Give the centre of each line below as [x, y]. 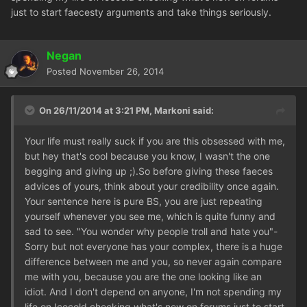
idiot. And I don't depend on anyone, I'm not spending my [153, 292]
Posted [63, 72]
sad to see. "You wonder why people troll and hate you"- [151, 232]
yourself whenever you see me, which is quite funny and [150, 217]
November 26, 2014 [122, 72]
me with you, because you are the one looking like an [143, 277]
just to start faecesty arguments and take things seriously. [141, 12]
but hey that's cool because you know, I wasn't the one [147, 156]
